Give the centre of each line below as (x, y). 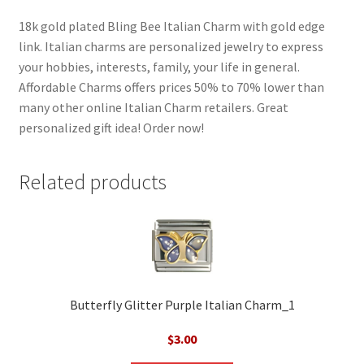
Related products (92, 182)
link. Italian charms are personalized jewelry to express (171, 46)
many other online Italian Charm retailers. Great (153, 107)
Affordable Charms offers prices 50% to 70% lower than (171, 87)
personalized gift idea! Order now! (111, 127)
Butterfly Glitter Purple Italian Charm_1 (182, 305)
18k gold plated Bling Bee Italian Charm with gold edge (171, 26)
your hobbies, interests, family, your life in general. (159, 66)
